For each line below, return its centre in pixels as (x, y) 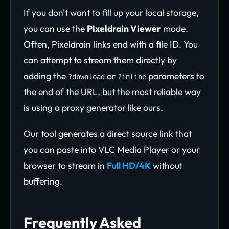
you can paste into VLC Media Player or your (112, 150)
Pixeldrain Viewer (124, 28)
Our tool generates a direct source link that (108, 134)
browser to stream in (65, 165)
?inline (132, 77)
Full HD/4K (129, 165)
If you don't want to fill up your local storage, (111, 13)
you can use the (55, 28)
